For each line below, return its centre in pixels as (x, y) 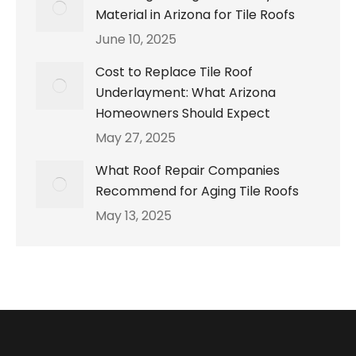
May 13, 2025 (133, 216)
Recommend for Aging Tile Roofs (197, 192)
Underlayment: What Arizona (186, 93)
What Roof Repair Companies (188, 171)
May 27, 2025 (135, 138)
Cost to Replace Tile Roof (174, 72)
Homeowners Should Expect (183, 114)
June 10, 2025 (136, 40)
